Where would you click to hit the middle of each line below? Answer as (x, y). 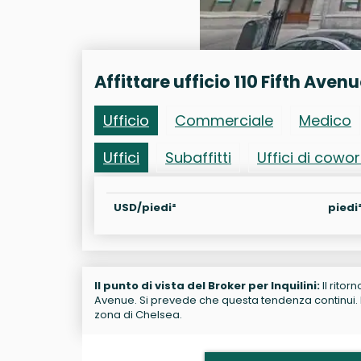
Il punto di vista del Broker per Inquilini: (207, 285)
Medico (325, 120)
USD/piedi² (145, 207)
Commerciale (224, 120)
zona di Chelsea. (138, 314)
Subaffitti (198, 157)
